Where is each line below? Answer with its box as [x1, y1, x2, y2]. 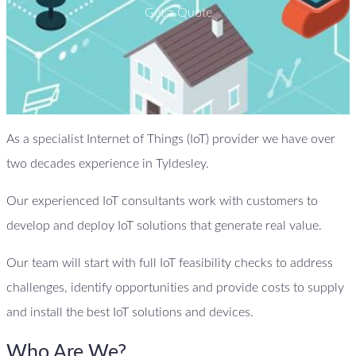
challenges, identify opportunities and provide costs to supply [6, 281, 344, 294]
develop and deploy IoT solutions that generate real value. [6, 219, 322, 232]
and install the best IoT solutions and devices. [6, 305, 253, 319]
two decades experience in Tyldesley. [6, 157, 209, 170]
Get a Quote [144, 6, 212, 20]
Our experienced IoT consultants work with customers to [6, 194, 318, 207]
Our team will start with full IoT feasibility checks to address [6, 256, 333, 269]
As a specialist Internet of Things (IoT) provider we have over [6, 132, 335, 145]
